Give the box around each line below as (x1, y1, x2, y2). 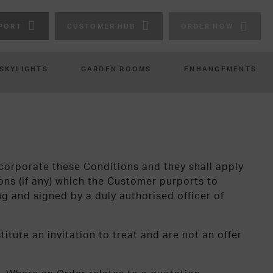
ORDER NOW (180, 21, 234, 30)
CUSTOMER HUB (66, 21, 136, 30)
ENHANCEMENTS (184, 65, 257, 73)
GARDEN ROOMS (80, 65, 152, 73)
